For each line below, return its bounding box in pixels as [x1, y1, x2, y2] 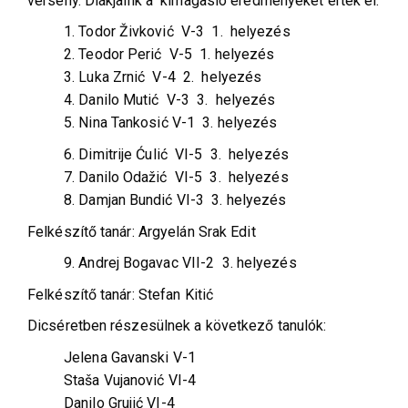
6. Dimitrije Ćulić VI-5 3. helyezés [64, 146, 289, 164]
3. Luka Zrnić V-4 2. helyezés [64, 68, 262, 87]
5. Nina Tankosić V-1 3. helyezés [64, 114, 278, 132]
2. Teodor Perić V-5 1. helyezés [64, 46, 275, 64]
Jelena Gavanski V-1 [64, 349, 196, 367]
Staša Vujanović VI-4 [64, 372, 196, 390]
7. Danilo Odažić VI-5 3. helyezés [64, 168, 289, 187]
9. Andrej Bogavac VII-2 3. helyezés [64, 254, 297, 272]
